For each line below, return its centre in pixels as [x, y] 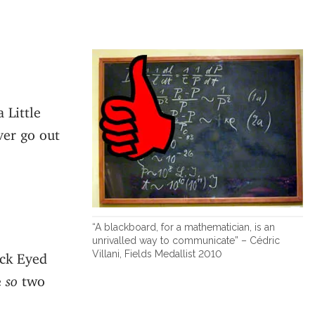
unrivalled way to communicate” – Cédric [186, 240]
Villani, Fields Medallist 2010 [157, 253]
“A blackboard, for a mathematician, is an [183, 227]
